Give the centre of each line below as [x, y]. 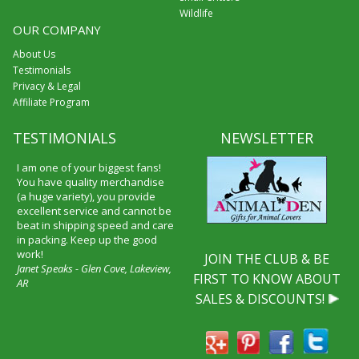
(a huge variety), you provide [86, 197]
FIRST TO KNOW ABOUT [267, 279]
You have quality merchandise [90, 182]
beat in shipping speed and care [95, 226]
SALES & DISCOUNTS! [260, 299]
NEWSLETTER [267, 138]
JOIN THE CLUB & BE [267, 259]
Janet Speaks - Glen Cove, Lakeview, [94, 269]
